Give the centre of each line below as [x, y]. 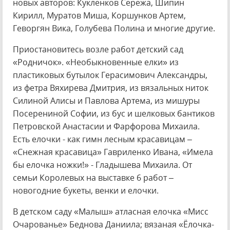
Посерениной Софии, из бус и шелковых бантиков [114, 113]
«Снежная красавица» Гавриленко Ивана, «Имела [113, 152]
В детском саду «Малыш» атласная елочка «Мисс [111, 212]
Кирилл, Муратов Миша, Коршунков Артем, [99, 15]
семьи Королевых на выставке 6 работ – [93, 178]
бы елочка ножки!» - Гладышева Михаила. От [102, 165]
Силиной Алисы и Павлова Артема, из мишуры [106, 101]
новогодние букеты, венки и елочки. [86, 190]
